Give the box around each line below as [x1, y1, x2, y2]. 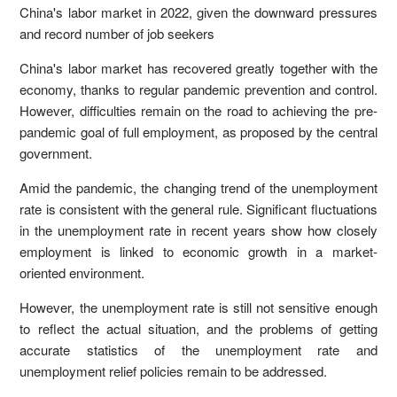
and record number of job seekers [19, 24, 215, 43]
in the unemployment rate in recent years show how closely [19, 221, 378, 240]
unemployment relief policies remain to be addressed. [19, 362, 328, 381]
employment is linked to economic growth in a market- [19, 242, 378, 261]
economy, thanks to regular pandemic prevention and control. [19, 80, 378, 99]
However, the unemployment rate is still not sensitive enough [19, 298, 378, 317]
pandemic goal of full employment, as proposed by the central [19, 122, 378, 142]
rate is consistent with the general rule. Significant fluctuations [19, 199, 378, 219]
